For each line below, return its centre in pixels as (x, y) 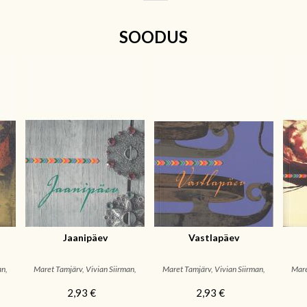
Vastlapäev (214, 237)
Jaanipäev (85, 237)
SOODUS (153, 37)
